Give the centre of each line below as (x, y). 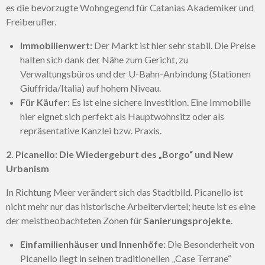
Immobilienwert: (56, 46)
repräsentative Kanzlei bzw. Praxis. (91, 131)
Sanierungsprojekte (187, 221)
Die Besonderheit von (210, 244)
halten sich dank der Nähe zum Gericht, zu (104, 60)
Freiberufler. (31, 22)
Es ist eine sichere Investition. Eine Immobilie (160, 102)
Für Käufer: (45, 102)
